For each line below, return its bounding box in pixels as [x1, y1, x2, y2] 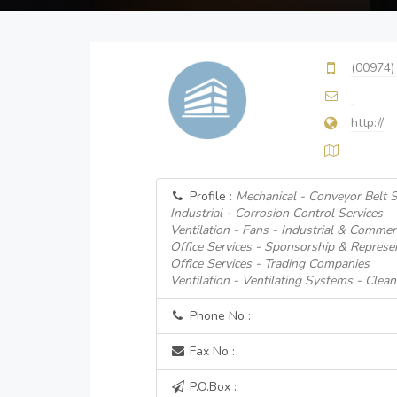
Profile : [185, 188, 236, 205]
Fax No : [185, 343, 235, 360]
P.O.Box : [185, 378, 237, 395]
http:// [351, 114, 384, 131]
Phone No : [185, 307, 251, 324]
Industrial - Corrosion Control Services [169, 205, 383, 222]
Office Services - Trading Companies [169, 255, 370, 272]
